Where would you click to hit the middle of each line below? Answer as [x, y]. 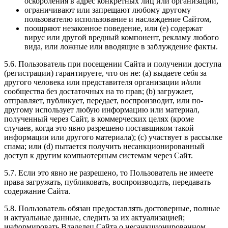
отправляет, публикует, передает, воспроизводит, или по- [104, 101]
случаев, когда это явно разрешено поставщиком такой [99, 128]
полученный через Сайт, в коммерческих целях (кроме [99, 119]
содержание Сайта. [37, 191]
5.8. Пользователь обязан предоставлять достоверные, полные [112, 209]
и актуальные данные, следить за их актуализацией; [94, 218]
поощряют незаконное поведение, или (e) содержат [113, 28]
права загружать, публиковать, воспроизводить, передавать [107, 182]
